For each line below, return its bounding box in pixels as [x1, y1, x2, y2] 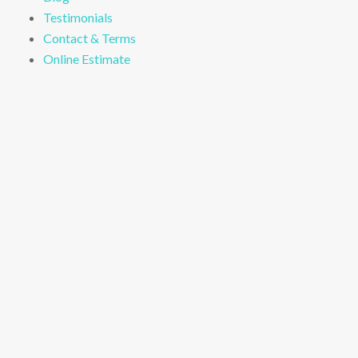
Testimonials [42, 9, 113, 25]
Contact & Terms [42, 30, 136, 46]
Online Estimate [42, 50, 130, 66]
